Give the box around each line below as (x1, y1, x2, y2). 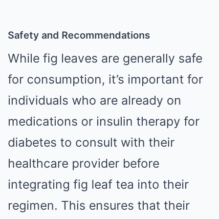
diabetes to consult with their (8, 134, 175, 150)
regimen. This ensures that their (8, 197, 190, 213)
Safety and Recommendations (8, 29, 150, 41)
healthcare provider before (8, 155, 159, 171)
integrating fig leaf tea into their (8, 176, 189, 192)
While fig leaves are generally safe (8, 50, 202, 66)
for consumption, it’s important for (8, 71, 203, 87)
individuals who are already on (8, 92, 181, 108)
